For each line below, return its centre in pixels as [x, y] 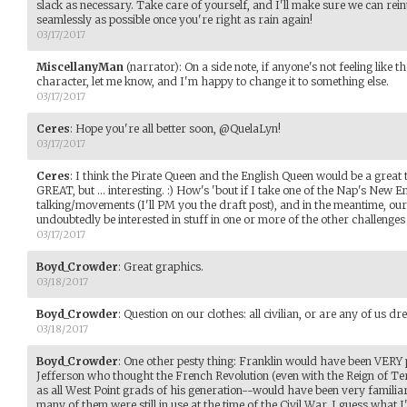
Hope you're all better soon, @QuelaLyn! [178, 129]
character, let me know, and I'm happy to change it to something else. [213, 82]
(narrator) [151, 67]
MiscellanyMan [80, 67]
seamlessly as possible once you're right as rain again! [174, 20]
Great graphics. [164, 267]
